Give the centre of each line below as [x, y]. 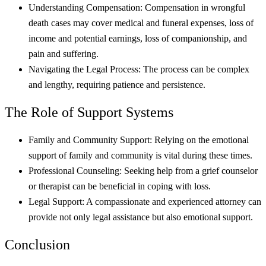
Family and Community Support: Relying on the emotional [139, 140]
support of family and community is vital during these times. [140, 156]
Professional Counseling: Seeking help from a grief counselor [143, 171]
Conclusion [37, 244]
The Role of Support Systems [89, 113]
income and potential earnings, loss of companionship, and [138, 39]
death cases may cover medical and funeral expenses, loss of [141, 23]
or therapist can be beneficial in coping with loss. [120, 186]
